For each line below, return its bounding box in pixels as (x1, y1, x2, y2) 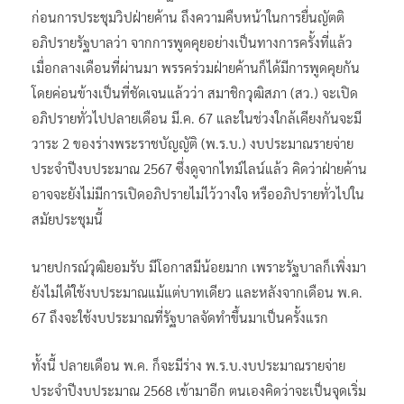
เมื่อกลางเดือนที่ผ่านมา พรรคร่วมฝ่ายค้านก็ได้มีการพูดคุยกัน (32, 58, 360, 76)
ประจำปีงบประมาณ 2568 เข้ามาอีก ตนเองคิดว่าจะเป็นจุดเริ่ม (32, 381, 366, 399)
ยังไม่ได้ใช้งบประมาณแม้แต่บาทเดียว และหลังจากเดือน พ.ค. (32, 282, 363, 300)
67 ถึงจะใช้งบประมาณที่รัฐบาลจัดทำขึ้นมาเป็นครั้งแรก (32, 308, 328, 326)
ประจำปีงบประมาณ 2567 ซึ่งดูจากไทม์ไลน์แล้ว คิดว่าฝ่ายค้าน (32, 159, 367, 177)
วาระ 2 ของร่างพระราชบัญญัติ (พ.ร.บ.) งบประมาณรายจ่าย (32, 133, 353, 151)
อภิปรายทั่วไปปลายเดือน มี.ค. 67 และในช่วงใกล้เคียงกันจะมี (32, 108, 362, 126)
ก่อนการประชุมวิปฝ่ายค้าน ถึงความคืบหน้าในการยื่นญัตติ (32, 7, 344, 25)
